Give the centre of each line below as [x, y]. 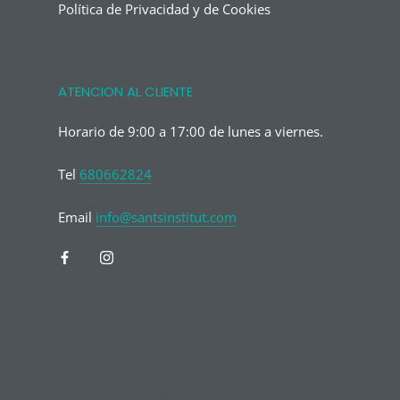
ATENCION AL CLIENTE [125, 91]
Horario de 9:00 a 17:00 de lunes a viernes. [191, 131]
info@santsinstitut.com [166, 217]
